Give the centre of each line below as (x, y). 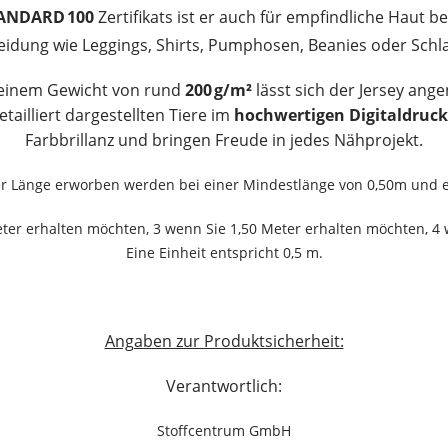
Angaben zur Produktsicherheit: (224, 341)
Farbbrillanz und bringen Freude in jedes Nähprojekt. (224, 140)
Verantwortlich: (224, 386)
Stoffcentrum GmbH (224, 430)
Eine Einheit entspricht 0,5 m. (224, 252)
